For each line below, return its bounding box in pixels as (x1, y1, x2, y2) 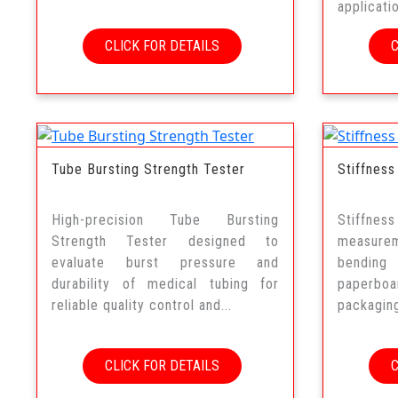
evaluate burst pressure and (52, 253, 280, 271)
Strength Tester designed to (52, 232, 280, 250)
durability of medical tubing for (52, 275, 280, 292)
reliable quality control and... (52, 296, 232, 314)
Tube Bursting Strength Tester (52, 160, 245, 178)
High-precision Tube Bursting (52, 211, 280, 228)
